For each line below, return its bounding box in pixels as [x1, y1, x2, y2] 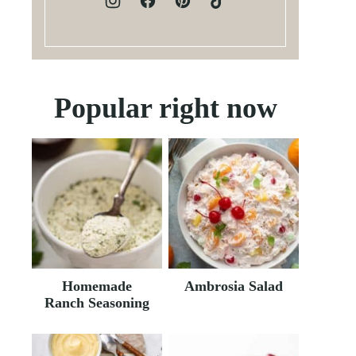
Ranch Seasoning [44, 295, 149, 311]
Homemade [62, 278, 132, 294]
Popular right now [53, 92, 277, 124]
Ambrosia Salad [184, 278, 283, 294]
